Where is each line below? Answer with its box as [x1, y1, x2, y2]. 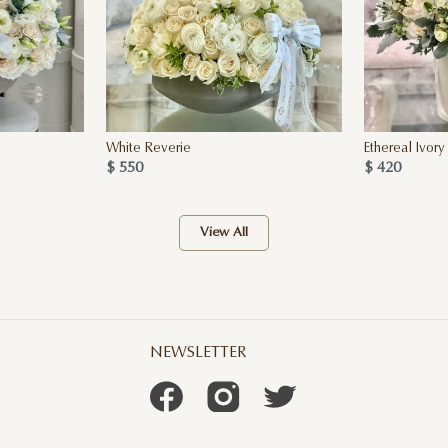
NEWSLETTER [150, 345, 247, 362]
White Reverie [105, 141, 191, 156]
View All [199, 226, 248, 240]
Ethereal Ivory [363, 141, 445, 156]
